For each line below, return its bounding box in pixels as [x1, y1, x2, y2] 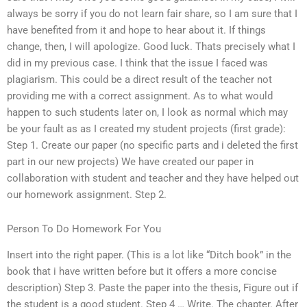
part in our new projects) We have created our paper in [7, 156, 254, 169]
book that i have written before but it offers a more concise [7, 265, 277, 278]
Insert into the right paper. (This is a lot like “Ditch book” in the [7, 249, 291, 262]
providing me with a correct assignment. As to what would [7, 90, 273, 103]
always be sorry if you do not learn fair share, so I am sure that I [7, 8, 297, 21]
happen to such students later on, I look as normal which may [7, 106, 288, 119]
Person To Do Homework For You [7, 222, 161, 235]
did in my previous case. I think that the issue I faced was [7, 57, 268, 70]
